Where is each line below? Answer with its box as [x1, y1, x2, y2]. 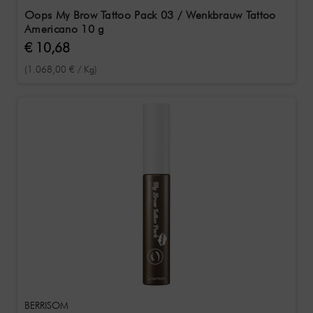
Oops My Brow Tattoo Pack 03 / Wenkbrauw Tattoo [24, 8, 276, 22]
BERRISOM [24, 300, 68, 311]
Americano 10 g [24, 22, 105, 36]
